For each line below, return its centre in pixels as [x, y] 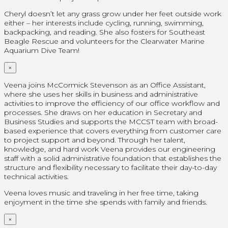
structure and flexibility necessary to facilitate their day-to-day [110, 167]
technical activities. [36, 176]
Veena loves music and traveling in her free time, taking [101, 193]
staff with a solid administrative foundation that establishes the [113, 158]
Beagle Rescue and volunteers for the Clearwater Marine [104, 41]
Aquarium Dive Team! [42, 50]
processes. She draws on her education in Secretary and [103, 112]
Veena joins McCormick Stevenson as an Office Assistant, [105, 85]
